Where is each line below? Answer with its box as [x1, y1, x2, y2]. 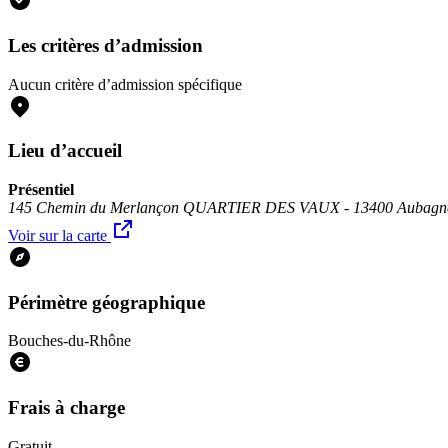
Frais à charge [8, 397, 125, 419]
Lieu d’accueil [8, 140, 122, 162]
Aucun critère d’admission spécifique [8, 75, 242, 93]
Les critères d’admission [8, 34, 203, 56]
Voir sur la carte [8, 227, 111, 244]
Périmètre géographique [8, 291, 205, 313]
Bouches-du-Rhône [8, 332, 131, 350]
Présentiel [8, 181, 74, 198]
